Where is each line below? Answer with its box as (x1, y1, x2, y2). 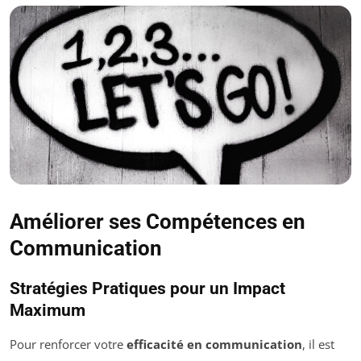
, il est (302, 335, 334, 352)
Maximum (10, 300, 85, 320)
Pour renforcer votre (10, 335, 127, 352)
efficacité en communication (127, 335, 302, 352)
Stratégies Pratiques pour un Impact (10, 278, 285, 298)
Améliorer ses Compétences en (10, 209, 305, 234)
